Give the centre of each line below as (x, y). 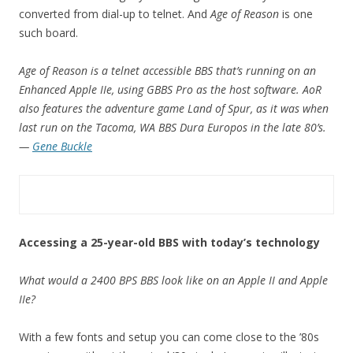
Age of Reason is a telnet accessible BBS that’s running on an (167, 71)
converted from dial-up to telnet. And (115, 14)
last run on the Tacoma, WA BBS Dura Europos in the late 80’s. (173, 127)
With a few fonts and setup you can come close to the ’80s (169, 337)
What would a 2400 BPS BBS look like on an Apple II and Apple (173, 280)
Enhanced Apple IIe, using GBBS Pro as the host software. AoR (170, 89)
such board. (48, 33)
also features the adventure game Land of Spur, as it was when (174, 108)
